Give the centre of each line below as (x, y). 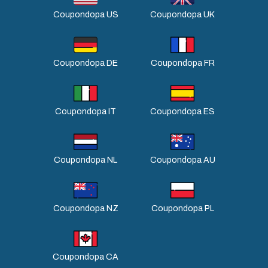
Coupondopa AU (182, 160)
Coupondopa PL (182, 208)
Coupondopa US (86, 14)
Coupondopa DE (86, 63)
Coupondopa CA (86, 257)
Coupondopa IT (86, 111)
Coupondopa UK (182, 14)
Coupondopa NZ (86, 208)
